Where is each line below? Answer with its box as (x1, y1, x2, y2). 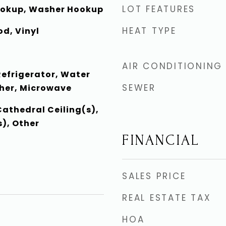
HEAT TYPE (122, 25, 177, 37)
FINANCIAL (122, 132, 200, 148)
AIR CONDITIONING (122, 60, 222, 72)
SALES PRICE (122, 170, 186, 182)
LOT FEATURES (122, 3, 195, 15)
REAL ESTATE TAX (122, 192, 211, 204)
